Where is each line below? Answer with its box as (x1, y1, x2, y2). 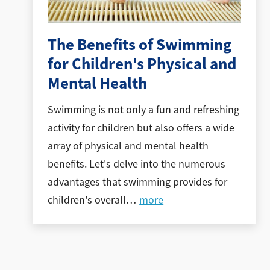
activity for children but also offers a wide (47, 121, 234, 135)
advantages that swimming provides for (47, 175, 227, 189)
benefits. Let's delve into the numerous (47, 157, 225, 171)
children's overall (47, 193, 126, 207)
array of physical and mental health (47, 139, 209, 153)
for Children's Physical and (47, 52, 236, 75)
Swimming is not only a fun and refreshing (47, 103, 239, 117)
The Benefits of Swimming (47, 33, 231, 55)
